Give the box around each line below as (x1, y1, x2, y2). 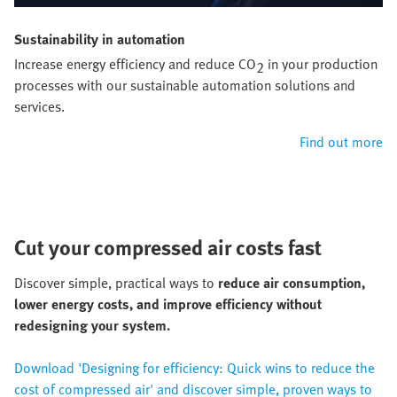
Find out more (300, 131, 383, 153)
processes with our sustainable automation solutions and (14, 74, 355, 97)
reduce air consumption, (218, 272, 365, 294)
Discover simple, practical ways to (14, 272, 218, 294)
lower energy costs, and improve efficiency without (14, 293, 322, 315)
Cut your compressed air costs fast (14, 231, 322, 263)
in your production (264, 53, 378, 75)
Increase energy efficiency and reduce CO (14, 53, 256, 75)
